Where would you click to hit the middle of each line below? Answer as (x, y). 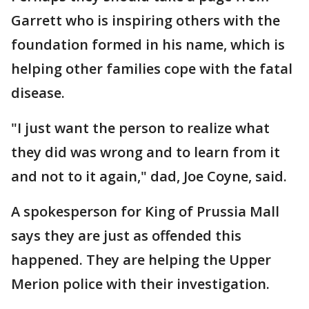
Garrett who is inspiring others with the (146, 20)
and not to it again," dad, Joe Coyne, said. (149, 176)
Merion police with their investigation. (140, 284)
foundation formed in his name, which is (148, 44)
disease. (38, 93)
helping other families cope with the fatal (152, 69)
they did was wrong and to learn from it (146, 152)
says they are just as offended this (126, 236)
